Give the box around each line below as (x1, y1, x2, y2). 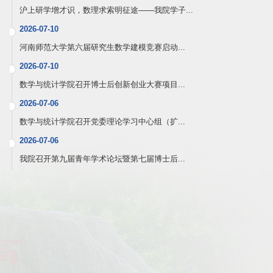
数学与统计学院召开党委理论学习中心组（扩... (19, 117, 185, 127)
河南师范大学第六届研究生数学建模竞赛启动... (19, 43, 185, 52)
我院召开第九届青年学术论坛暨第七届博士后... (19, 154, 185, 164)
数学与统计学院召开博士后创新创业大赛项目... (19, 80, 185, 90)
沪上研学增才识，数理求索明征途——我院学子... (19, 5, 193, 15)
